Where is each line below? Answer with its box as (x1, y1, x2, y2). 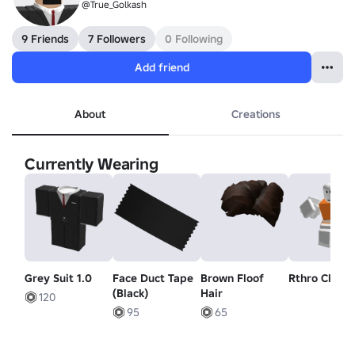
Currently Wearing (25, 154, 158, 174)
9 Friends (21, 32, 69, 46)
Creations (231, 107, 281, 121)
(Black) (113, 286, 149, 301)
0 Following (165, 32, 223, 46)
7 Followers (88, 32, 146, 46)
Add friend (134, 60, 189, 74)
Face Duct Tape (113, 271, 194, 286)
